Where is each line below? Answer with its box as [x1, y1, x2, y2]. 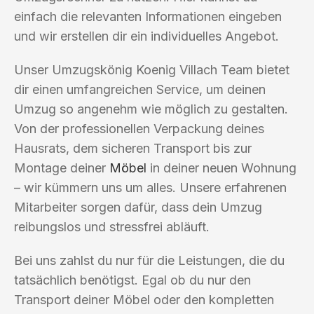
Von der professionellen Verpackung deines [14, 121, 264, 136]
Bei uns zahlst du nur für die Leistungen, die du [14, 252, 285, 268]
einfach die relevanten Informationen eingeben [14, 8, 282, 24]
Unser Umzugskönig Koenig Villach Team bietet [14, 62, 289, 77]
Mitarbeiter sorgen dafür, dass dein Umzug [14, 199, 262, 214]
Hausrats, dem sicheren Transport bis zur [14, 140, 252, 156]
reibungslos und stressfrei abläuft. [14, 219, 210, 234]
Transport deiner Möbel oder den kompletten [14, 292, 274, 307]
